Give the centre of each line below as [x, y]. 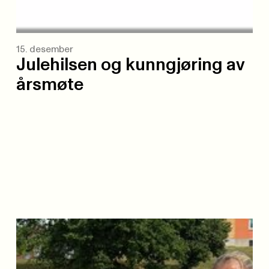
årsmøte [50, 85]
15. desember [44, 49]
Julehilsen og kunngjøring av [130, 65]
